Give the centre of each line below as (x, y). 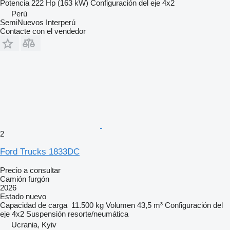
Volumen (120, 205)
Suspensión (46, 214)
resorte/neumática (98, 214)
